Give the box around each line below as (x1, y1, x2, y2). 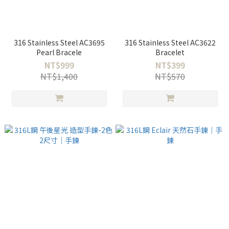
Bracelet (155, 47, 185, 57)
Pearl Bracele (36, 47, 82, 57)
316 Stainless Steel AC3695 (13, 37, 105, 48)
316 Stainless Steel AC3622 (124, 37, 216, 48)
